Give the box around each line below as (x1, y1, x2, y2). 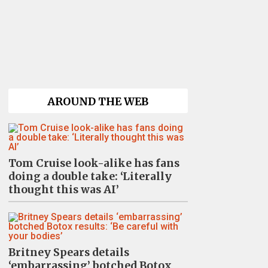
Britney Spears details (8, 245, 129, 259)
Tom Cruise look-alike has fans (8, 156, 179, 170)
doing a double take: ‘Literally (8, 169, 172, 183)
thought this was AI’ (8, 182, 119, 196)
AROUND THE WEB (47, 95, 148, 108)
